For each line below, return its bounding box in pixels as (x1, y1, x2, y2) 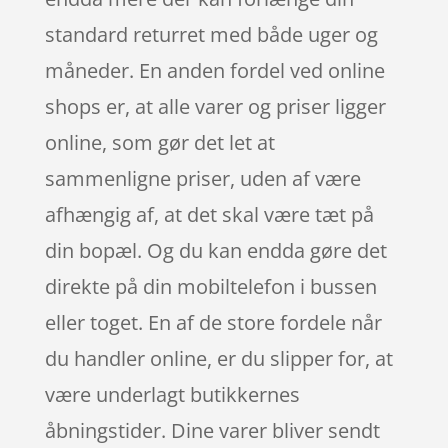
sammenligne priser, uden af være (44, 164, 361, 192)
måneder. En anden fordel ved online (44, 56, 385, 84)
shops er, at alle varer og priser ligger (44, 92, 386, 120)
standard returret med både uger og (44, 20, 378, 48)
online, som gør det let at (44, 128, 275, 156)
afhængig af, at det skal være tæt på (44, 200, 374, 228)
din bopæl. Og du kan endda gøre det (44, 236, 387, 264)
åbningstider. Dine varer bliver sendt (44, 416, 380, 444)
